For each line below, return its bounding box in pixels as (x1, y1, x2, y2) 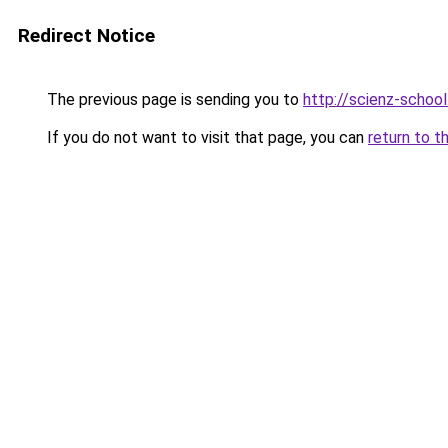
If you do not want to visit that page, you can (43, 128, 368, 147)
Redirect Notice (18, 24, 155, 47)
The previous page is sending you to (43, 90, 303, 109)
